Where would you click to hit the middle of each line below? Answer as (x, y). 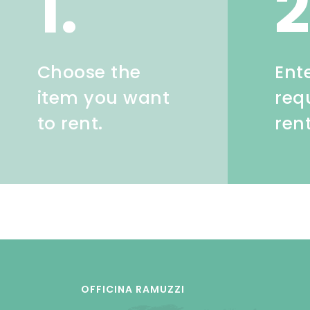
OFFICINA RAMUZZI (133, 290)
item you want (103, 98)
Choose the (89, 73)
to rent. (70, 124)
